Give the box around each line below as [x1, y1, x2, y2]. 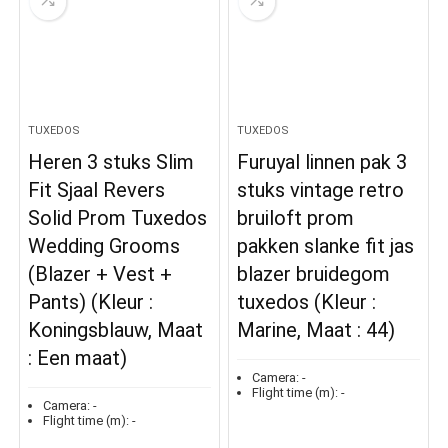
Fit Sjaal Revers [28, 178, 166, 203]
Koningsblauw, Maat [28, 318, 204, 343]
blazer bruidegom [237, 262, 391, 287]
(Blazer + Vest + [28, 262, 173, 287]
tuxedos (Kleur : [237, 290, 377, 315]
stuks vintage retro [237, 178, 405, 203]
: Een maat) [28, 346, 128, 371]
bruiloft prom [237, 206, 355, 231]
